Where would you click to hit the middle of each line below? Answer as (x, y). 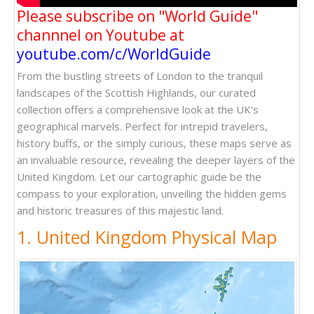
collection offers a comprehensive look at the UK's (138, 109)
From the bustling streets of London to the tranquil (140, 76)
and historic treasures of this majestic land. (120, 210)
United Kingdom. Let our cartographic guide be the (139, 177)
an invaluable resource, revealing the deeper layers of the (156, 160)
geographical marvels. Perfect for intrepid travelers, (142, 126)
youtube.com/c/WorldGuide (114, 54)
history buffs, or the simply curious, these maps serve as (154, 143)
